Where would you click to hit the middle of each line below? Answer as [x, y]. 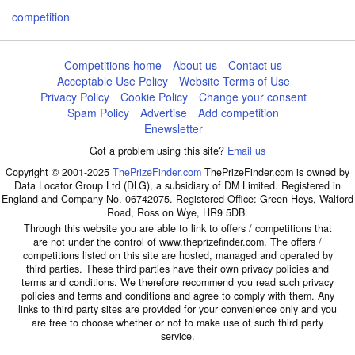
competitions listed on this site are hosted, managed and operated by [177, 255]
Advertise [164, 113]
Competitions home [113, 65]
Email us [246, 151]
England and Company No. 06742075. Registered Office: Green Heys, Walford [177, 199]
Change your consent [252, 97]
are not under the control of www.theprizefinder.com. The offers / [177, 242]
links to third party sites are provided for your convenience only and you [177, 309]
